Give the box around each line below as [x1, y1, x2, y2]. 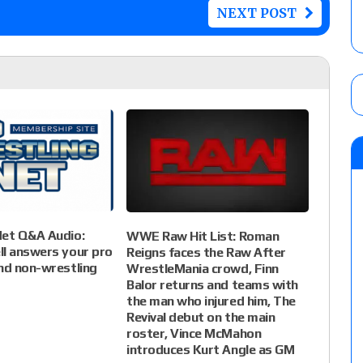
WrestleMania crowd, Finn [126, 260, 279, 276]
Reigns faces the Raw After [126, 244, 286, 260]
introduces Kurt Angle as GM [126, 341, 295, 357]
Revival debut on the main [126, 309, 275, 325]
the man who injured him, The [126, 293, 296, 309]
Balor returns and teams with [126, 276, 298, 293]
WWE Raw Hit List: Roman [126, 228, 280, 244]
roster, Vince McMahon [126, 325, 262, 341]
